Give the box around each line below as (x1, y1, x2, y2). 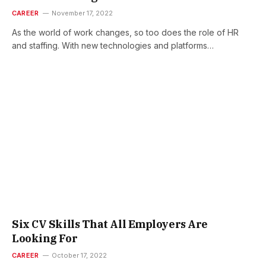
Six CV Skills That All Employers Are (12, 217, 208, 232)
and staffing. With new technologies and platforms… (12, 40, 214, 50)
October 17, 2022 (52, 251, 107, 260)
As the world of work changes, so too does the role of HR (12, 27, 239, 37)
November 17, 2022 (52, 9, 113, 17)
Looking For (12, 232, 78, 246)
